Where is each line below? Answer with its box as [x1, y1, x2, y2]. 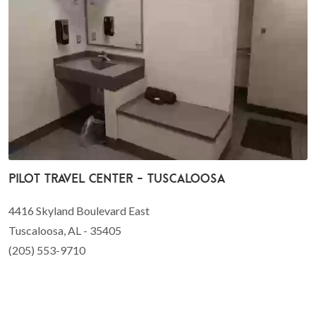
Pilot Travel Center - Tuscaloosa [8, 171, 225, 186]
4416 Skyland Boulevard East [8, 204, 150, 218]
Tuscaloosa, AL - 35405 [8, 224, 121, 238]
